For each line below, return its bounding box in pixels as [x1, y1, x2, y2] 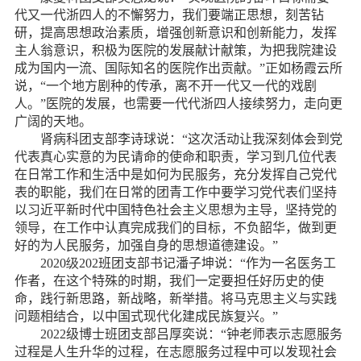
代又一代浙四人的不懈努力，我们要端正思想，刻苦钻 [14, 8, 324, 23]
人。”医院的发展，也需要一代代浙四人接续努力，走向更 [14, 97, 342, 111]
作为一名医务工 [245, 256, 336, 271]
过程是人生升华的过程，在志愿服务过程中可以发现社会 [14, 345, 337, 359]
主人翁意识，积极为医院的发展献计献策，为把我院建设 [14, 44, 337, 58]
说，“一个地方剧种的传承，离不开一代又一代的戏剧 [14, 79, 317, 93]
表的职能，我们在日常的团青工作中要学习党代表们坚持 [14, 185, 337, 200]
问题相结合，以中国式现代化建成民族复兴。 [14, 309, 272, 324]
